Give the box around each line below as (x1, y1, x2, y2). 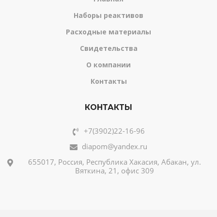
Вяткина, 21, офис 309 (75, 166, 154, 175)
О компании (86, 60, 131, 69)
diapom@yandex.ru (82, 141, 147, 151)
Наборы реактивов (74, 11, 143, 20)
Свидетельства (79, 44, 138, 53)
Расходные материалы (66, 27, 151, 36)
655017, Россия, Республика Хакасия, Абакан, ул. (28, 157, 201, 167)
